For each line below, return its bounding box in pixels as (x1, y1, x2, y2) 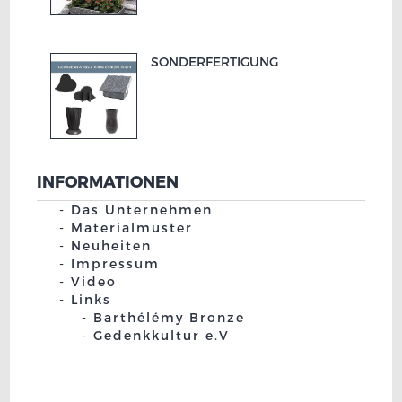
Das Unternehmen (71, 201, 214, 218)
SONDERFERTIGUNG (151, 53, 279, 70)
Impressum (71, 255, 161, 272)
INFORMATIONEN (37, 171, 179, 192)
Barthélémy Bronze (93, 309, 246, 326)
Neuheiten (71, 237, 153, 254)
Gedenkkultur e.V (93, 327, 231, 344)
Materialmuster (71, 219, 194, 236)
